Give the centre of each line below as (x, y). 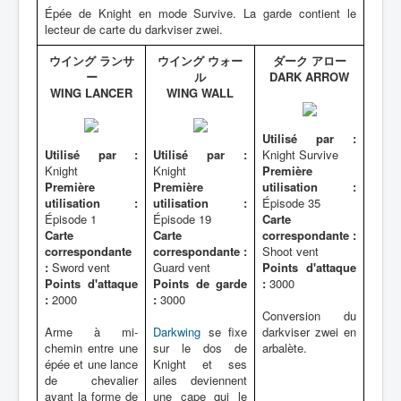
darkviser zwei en (309, 332)
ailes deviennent (200, 380)
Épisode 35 (291, 203)
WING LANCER (91, 93)
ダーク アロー (309, 60)
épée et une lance (91, 364)
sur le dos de (200, 348)
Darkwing (177, 332)
